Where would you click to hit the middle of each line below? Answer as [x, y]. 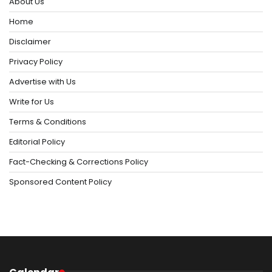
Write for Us [32, 102]
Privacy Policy [36, 62]
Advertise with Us [42, 82]
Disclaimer [30, 42]
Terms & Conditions [48, 122]
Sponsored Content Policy [60, 182]
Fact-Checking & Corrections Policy [79, 162]
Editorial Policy [37, 142]
